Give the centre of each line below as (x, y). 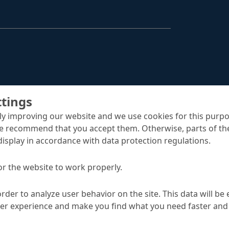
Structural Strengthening (100, 8)
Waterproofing (81, 59)
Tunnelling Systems (90, 42)
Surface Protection (88, 25)
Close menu (120, 87)
